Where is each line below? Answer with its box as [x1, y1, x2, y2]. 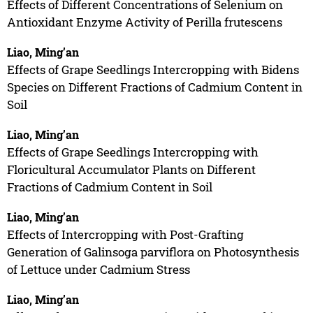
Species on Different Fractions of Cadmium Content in [6, 78, 303, 95]
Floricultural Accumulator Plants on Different [6, 161, 256, 177]
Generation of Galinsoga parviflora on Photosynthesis [6, 243, 299, 260]
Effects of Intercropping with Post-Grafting [6, 226, 244, 242]
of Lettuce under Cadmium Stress [6, 261, 190, 277]
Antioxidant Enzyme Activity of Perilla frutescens [6, 13, 282, 30]
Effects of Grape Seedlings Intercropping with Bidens [6, 61, 299, 78]
